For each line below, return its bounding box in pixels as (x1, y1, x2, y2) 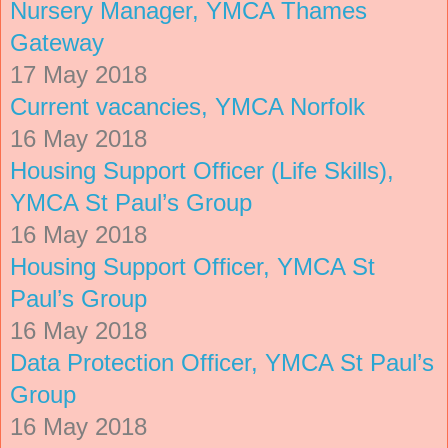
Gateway (10, 28, 104, 56)
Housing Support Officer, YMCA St (10, 252, 375, 280)
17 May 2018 (10, 60, 147, 88)
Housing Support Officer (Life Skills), (10, 156, 394, 184)
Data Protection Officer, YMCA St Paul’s (10, 348, 434, 376)
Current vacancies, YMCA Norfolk (10, 92, 365, 120)
